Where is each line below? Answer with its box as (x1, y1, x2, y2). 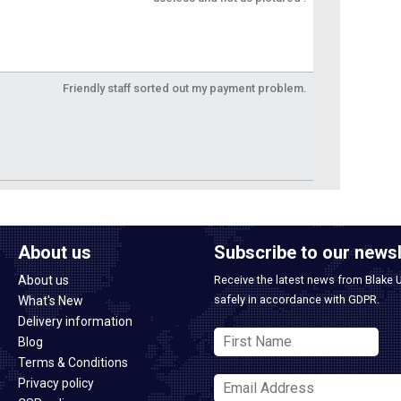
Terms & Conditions (18, 354, 128, 370)
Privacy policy (18, 375, 94, 390)
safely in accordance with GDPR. (214, 292, 380, 306)
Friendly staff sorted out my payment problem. (62, 81, 306, 96)
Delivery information (18, 313, 132, 328)
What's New (18, 293, 83, 308)
